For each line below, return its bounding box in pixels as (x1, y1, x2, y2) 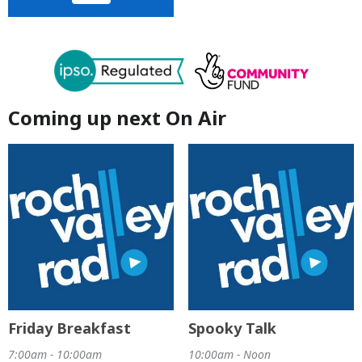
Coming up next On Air (8, 104, 226, 132)
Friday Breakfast (8, 318, 131, 338)
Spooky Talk (187, 318, 276, 338)
